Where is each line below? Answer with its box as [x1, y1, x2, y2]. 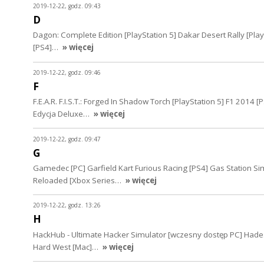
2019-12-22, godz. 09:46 [33, 68, 101, 77]
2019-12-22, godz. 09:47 [33, 134, 101, 143]
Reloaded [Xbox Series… [33, 174, 123, 186]
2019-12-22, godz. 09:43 [33, 2, 101, 11]
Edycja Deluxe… [33, 108, 91, 120]
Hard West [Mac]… [33, 241, 100, 252]
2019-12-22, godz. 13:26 [33, 201, 101, 210]
